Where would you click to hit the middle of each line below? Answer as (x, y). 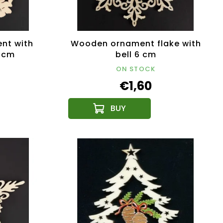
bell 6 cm (136, 55)
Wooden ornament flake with (136, 44)
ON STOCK (136, 69)
